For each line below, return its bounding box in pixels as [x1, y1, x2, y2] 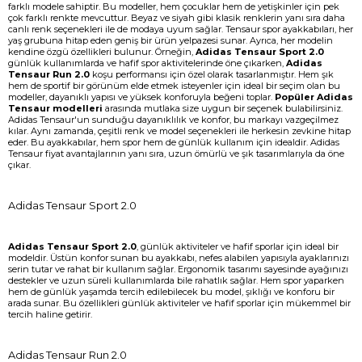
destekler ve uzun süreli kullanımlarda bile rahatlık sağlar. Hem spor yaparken [8, 274, 344, 286]
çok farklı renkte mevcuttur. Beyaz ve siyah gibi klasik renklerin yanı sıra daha [8, 11, 345, 23]
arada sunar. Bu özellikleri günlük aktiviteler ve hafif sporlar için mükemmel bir [8, 297, 351, 309]
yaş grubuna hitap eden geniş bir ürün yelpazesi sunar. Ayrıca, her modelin [8, 34, 333, 46]
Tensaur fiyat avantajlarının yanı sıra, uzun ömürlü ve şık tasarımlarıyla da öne [8, 147, 344, 159]
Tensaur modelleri [8, 102, 105, 114]
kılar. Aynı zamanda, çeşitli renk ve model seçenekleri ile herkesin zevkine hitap [8, 124, 351, 137]
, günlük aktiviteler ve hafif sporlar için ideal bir [137, 240, 339, 252]
